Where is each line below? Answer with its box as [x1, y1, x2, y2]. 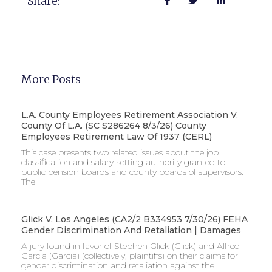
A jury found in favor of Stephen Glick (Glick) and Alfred [21, 240, 240, 251]
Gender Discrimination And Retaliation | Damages [21, 224, 241, 236]
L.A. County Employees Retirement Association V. [21, 109, 238, 120]
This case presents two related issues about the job [21, 146, 219, 158]
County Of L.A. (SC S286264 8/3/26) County [21, 120, 206, 131]
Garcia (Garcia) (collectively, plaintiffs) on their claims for [21, 250, 238, 261]
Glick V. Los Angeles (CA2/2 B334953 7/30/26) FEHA [21, 213, 248, 225]
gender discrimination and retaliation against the [21, 259, 214, 271]
